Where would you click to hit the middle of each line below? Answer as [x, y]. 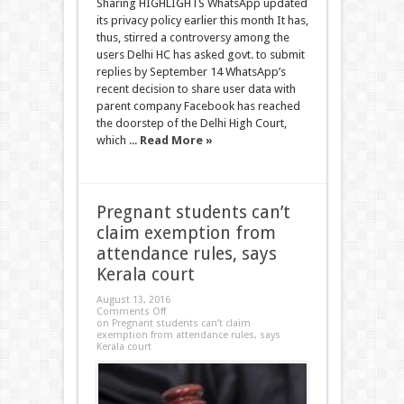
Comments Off [131, 312]
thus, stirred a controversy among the [193, 37]
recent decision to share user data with [196, 89]
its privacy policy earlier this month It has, [202, 20]
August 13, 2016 [133, 300]
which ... [118, 140]
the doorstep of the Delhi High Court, [191, 123]
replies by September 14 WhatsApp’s [191, 72]
